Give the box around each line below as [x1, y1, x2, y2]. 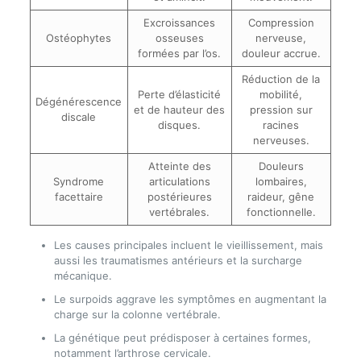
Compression [247, 16, 314, 29]
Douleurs [258, 160, 304, 172]
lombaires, [255, 175, 307, 188]
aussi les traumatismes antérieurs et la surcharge [53, 254, 302, 267]
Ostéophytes [46, 31, 112, 44]
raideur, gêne [247, 190, 315, 203]
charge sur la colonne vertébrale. [53, 308, 221, 321]
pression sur [249, 103, 313, 116]
